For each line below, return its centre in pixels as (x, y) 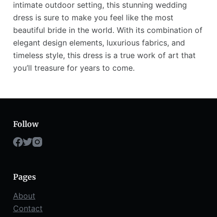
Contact (28, 209)
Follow (26, 124)
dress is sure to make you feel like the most (93, 17)
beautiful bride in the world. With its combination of (108, 30)
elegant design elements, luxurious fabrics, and (99, 42)
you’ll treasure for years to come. (74, 68)
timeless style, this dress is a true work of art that (104, 55)
